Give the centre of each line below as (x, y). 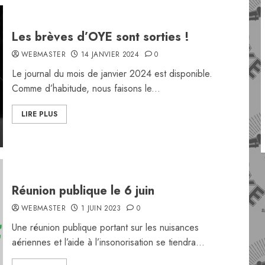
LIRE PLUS (39, 114)
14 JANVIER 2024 (110, 54)
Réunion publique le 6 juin (83, 191)
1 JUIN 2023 (101, 208)
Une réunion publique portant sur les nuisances (105, 227)
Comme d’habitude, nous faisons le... (86, 88)
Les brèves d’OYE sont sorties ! (100, 37)
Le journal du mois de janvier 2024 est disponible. (112, 74)
